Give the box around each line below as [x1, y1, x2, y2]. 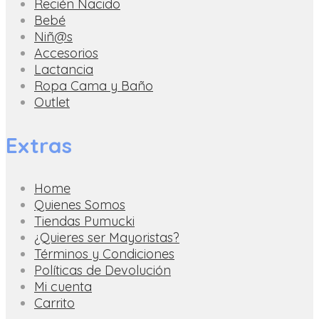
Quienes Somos [34, 197, 125, 214]
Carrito [34, 295, 75, 312]
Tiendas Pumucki [34, 213, 135, 230]
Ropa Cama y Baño [34, 78, 153, 95]
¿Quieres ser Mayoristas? [34, 229, 179, 246]
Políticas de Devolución [34, 262, 171, 279]
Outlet [34, 94, 70, 111]
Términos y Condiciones [34, 246, 174, 263]
